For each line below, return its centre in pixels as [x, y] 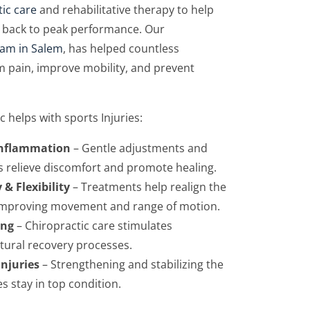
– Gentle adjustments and [139, 148]
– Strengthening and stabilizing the [131, 264]
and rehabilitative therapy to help [125, 10]
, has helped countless [121, 48]
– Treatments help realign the [148, 187]
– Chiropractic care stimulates [93, 226]
